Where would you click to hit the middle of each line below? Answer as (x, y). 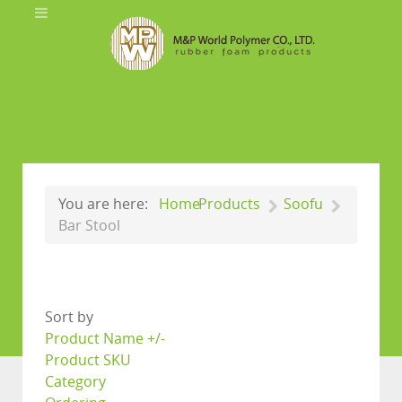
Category (75, 382)
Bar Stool (89, 226)
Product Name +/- (105, 339)
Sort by (69, 318)
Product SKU (88, 361)
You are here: (107, 204)
